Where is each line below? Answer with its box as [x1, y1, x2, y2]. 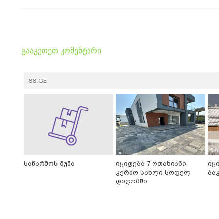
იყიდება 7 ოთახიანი [116, 160, 186, 168]
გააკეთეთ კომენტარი [22, 46, 101, 55]
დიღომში [116, 177, 147, 185]
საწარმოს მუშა [24, 160, 75, 168]
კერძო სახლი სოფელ [116, 169, 191, 176]
